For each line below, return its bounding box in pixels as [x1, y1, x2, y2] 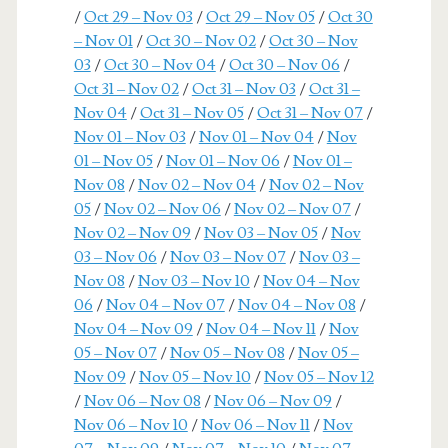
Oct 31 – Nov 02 [73, 78, 179, 99]
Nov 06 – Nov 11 [200, 414, 310, 435]
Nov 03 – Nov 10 [137, 270, 250, 291]
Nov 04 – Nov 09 [73, 318, 193, 339]
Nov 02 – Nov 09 [73, 222, 191, 243]
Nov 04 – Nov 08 [237, 294, 356, 315]
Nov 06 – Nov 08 [83, 390, 201, 411]
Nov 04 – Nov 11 [205, 318, 316, 339]
